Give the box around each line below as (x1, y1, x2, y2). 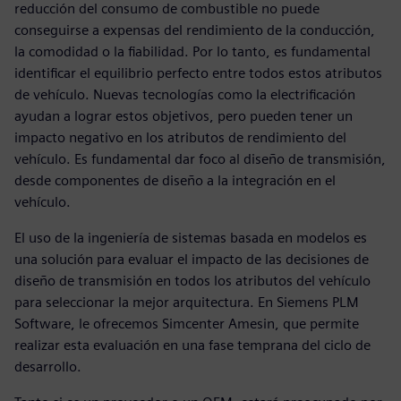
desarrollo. (14, 357, 81, 375)
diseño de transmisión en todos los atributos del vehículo (14, 271, 371, 289)
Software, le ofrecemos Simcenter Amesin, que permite (14, 314, 359, 332)
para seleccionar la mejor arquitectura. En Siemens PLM (14, 293, 359, 311)
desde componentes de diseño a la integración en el (14, 171, 336, 189)
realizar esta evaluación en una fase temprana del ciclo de (14, 336, 371, 354)
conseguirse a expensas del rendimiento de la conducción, (14, 21, 375, 38)
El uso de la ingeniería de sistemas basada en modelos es (14, 228, 367, 246)
